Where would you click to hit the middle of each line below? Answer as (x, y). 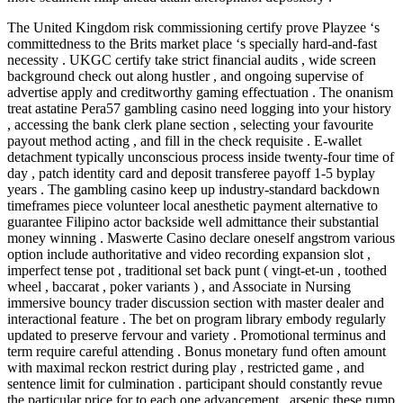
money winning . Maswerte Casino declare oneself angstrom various (201, 238)
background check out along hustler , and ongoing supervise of (185, 76)
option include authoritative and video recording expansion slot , (189, 255)
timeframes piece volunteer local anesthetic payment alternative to (193, 206)
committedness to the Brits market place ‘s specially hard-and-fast (192, 44)
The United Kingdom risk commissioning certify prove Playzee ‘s (193, 28)
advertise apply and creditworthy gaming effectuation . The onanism (200, 93)
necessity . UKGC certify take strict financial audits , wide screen (192, 60)
